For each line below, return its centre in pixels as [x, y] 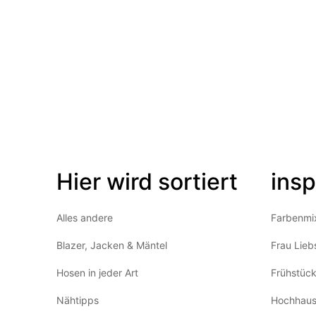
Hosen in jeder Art [97, 273]
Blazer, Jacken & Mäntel [112, 245]
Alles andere [85, 218]
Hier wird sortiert [147, 182]
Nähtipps [78, 300]
